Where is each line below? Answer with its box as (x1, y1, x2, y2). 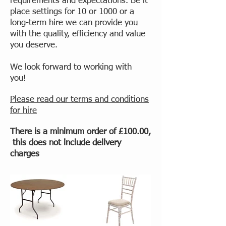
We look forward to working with (10, 63, 132, 72)
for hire (10, 106, 37, 115)
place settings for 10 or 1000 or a (10, 7, 134, 16)
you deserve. (10, 40, 60, 49)
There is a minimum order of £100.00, (10, 127, 151, 136)
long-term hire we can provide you (10, 18, 138, 27)
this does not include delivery (10, 138, 121, 147)
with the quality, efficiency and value (10, 29, 145, 38)
